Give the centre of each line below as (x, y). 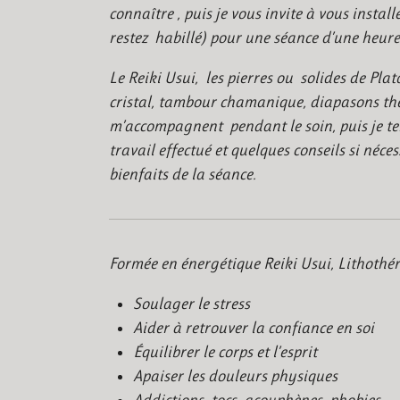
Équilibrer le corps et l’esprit (225, 352)
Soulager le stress (192, 304)
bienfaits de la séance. (183, 174)
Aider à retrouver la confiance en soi (254, 328)
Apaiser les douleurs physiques (235, 376)
